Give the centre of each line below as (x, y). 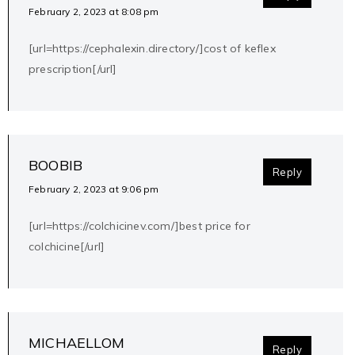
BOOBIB (56, 166)
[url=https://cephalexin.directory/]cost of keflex (152, 49)
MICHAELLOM (76, 343)
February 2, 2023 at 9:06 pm (94, 189)
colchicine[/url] (67, 247)
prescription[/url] (73, 69)
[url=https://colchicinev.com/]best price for (139, 226)
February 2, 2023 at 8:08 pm (94, 12)
